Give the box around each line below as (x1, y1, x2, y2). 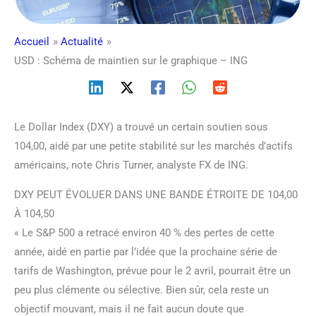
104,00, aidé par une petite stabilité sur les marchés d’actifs (14, 139, 293, 152)
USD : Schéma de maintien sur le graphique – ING (14, 54, 248, 67)
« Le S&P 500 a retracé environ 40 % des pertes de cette (14, 226, 274, 239)
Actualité (61, 35, 103, 48)
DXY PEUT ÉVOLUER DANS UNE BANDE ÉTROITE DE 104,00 (14, 188, 298, 201)
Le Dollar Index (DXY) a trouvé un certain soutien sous (14, 120, 268, 133)
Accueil (14, 35, 49, 48)
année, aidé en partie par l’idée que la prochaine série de (14, 245, 277, 258)
